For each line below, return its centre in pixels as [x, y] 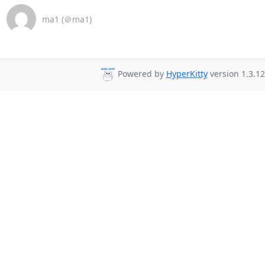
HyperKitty [187, 74]
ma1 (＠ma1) [67, 19]
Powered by [140, 74]
